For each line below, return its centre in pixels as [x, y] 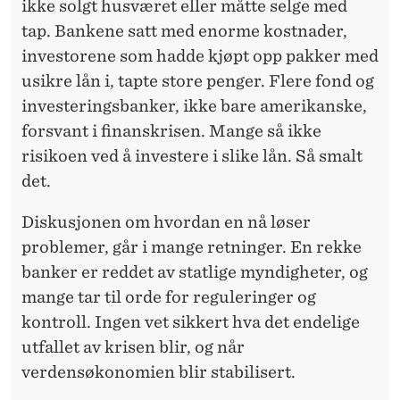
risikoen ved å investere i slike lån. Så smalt [192, 156]
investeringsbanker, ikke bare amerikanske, [194, 106]
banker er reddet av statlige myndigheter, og [195, 272]
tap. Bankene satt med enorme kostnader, [184, 31]
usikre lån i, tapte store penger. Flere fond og [198, 81]
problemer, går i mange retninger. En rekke [192, 247]
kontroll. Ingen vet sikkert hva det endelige [191, 322]
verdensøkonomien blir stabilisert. [158, 372]
